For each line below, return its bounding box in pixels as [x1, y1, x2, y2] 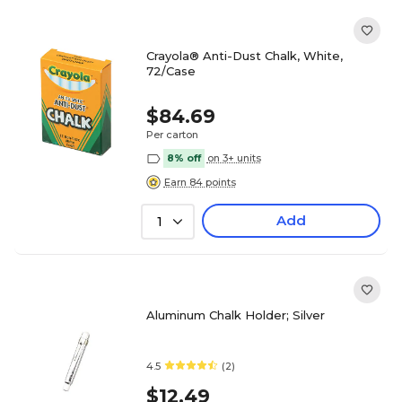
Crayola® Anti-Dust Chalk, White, [145, 48, 343, 63]
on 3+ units [206, 152, 261, 164]
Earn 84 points [163, 175, 236, 188]
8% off [166, 152, 201, 164]
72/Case [145, 64, 196, 78]
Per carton [145, 128, 198, 141]
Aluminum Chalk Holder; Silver [145, 308, 325, 322]
